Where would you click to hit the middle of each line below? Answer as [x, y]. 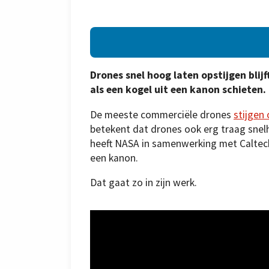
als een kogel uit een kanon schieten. [178, 90]
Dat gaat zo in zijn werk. [144, 183]
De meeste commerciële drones [162, 114]
